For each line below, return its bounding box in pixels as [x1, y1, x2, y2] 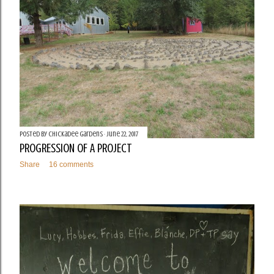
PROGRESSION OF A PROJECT [20, 141, 132, 156]
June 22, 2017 [106, 130, 138, 139]
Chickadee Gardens [48, 130, 103, 139]
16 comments [49, 160, 94, 169]
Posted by [20, 130, 48, 139]
